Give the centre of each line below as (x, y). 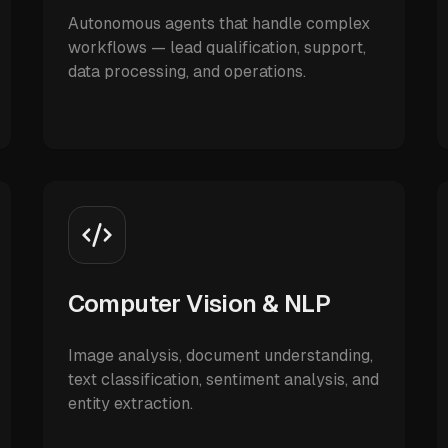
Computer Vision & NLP (199, 303)
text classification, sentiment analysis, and (223, 379)
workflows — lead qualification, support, (216, 47)
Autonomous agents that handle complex (218, 23)
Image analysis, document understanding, (220, 355)
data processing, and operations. (186, 71)
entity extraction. (130, 403)
